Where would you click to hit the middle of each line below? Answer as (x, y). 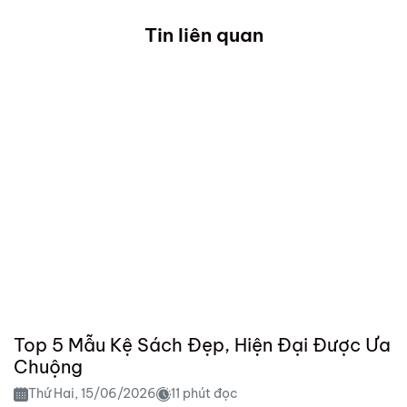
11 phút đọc (204, 394)
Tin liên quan (203, 35)
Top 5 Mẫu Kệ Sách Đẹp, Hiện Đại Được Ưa (202, 345)
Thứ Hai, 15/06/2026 (92, 394)
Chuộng (48, 367)
